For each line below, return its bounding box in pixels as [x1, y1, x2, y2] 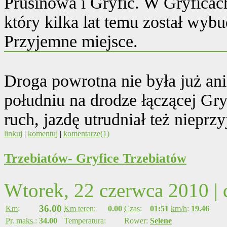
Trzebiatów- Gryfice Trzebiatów [4, 150, 186, 166]
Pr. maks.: [6, 216, 37, 225]
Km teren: [64, 204, 96, 213]
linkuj [4, 129, 22, 138]
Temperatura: [64, 216, 106, 225]
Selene [150, 216, 172, 225]
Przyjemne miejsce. [4, 31, 138, 51]
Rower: [124, 216, 148, 225]
